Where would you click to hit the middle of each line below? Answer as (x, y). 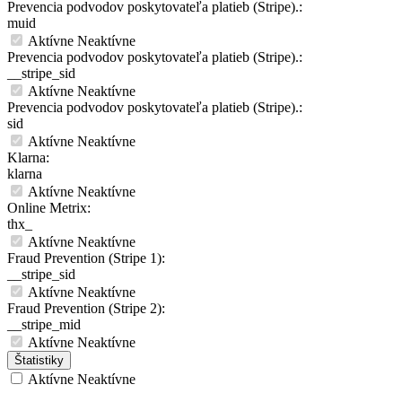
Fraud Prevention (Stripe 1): (86, 258)
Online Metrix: (49, 208)
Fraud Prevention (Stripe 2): (86, 309)
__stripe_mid (44, 325)
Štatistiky (39, 361)
